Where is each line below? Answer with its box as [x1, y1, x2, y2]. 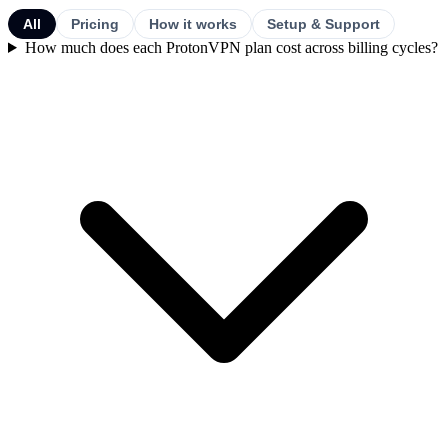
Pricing [71, 15, 119, 32]
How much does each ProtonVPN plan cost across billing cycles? [24, 38, 438, 56]
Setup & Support [267, 15, 380, 32]
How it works [149, 15, 237, 32]
